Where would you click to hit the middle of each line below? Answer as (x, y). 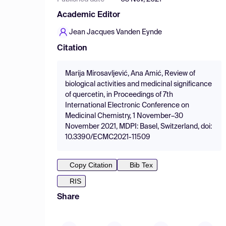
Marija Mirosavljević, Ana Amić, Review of (130, 74)
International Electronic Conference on (127, 105)
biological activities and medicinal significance (138, 84)
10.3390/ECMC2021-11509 (108, 137)
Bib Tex (141, 165)
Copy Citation (91, 165)
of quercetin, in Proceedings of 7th (119, 95)
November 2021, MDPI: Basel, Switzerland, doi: (138, 127)
